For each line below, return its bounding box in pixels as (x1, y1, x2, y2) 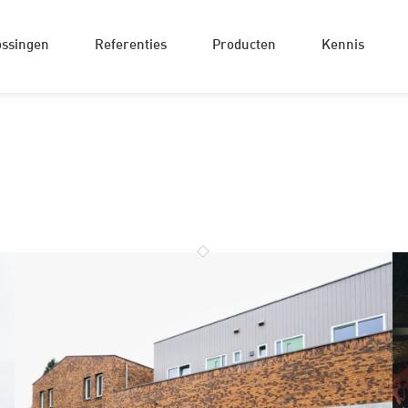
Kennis (321, 39, 364, 53)
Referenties (94, 39, 167, 53)
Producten (211, 39, 276, 53)
